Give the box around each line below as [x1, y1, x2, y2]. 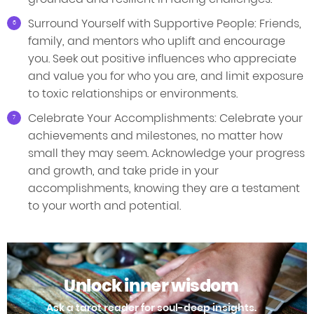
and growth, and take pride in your [28, 163, 219, 179]
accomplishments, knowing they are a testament [28, 180, 300, 197]
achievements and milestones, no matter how [28, 128, 282, 144]
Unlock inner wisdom [64, 273, 239, 297]
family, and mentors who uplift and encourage [28, 33, 285, 50]
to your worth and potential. [28, 198, 181, 214]
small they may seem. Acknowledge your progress [28, 145, 305, 162]
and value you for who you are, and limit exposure [28, 68, 303, 85]
